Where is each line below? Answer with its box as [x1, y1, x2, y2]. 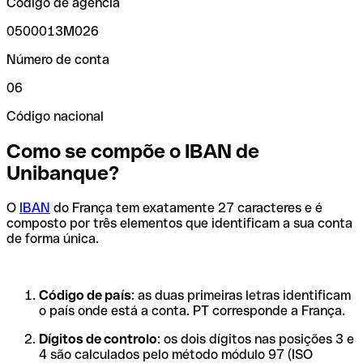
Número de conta [6, 51, 109, 67]
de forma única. [6, 230, 99, 246]
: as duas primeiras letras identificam [131, 287, 351, 303]
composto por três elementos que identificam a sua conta [6, 215, 352, 231]
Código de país [39, 287, 131, 303]
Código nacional [6, 108, 104, 124]
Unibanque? [6, 161, 119, 184]
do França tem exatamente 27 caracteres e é [50, 199, 322, 216]
